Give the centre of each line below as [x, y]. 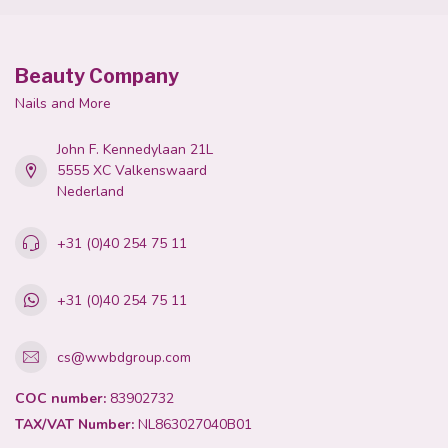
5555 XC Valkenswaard [132, 170]
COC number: [60, 398]
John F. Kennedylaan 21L [135, 149]
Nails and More [63, 103]
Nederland [90, 191]
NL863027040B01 [193, 424]
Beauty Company [97, 76]
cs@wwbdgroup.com [124, 357]
